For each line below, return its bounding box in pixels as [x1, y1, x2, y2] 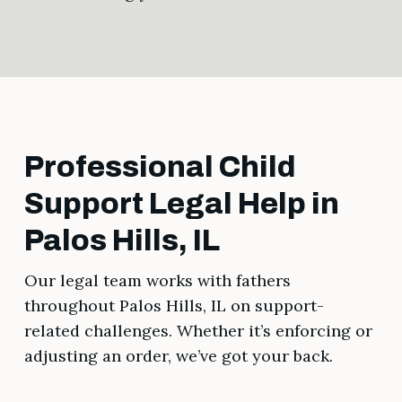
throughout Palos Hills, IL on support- [23, 295, 324, 317]
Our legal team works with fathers [23, 270, 291, 292]
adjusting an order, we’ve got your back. [23, 345, 333, 367]
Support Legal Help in [23, 188, 339, 221]
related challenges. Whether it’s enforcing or [23, 320, 372, 342]
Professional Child [23, 151, 296, 184]
